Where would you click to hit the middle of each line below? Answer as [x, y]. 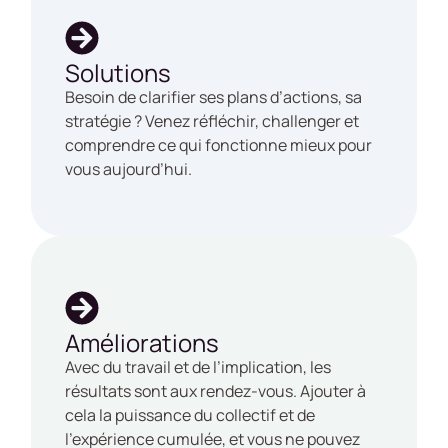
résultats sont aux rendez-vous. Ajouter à [216, 390]
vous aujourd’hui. [129, 168]
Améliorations [142, 342]
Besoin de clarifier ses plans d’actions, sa [214, 96]
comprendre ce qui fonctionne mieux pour [219, 144]
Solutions [118, 72]
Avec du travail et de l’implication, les [198, 366]
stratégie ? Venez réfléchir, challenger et [212, 120]
